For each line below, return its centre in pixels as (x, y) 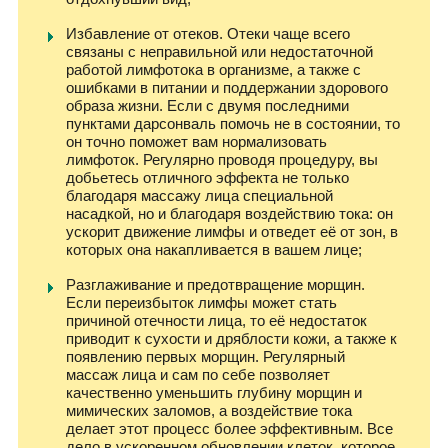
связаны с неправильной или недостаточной (219, 51)
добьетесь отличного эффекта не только (207, 177)
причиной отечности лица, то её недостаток (216, 320)
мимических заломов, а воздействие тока (209, 410)
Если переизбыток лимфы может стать (201, 302)
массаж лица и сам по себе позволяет (198, 374)
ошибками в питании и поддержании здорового (227, 87)
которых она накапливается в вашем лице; (214, 249)
